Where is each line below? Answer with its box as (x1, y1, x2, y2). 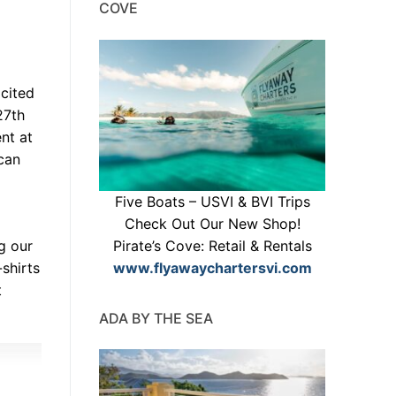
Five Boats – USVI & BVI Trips (114, 192, 310, 210)
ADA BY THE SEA (99, 308, 213, 327)
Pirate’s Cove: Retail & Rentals (112, 236, 312, 255)
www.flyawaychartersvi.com (112, 258, 312, 277)
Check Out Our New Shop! (124, 214, 301, 232)
